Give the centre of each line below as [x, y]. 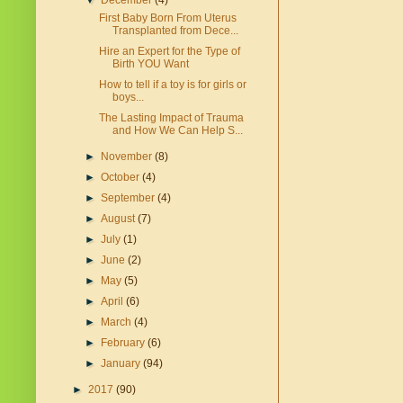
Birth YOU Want [150, 64]
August [120, 219]
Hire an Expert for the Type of [169, 52]
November [128, 157]
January [122, 364]
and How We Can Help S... [177, 131]
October [122, 178]
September [130, 198]
